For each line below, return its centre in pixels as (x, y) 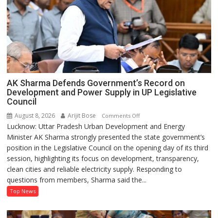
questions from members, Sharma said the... (77, 180)
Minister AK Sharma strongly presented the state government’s (106, 137)
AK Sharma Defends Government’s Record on (96, 83)
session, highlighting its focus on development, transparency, (103, 159)
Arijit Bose (81, 116)
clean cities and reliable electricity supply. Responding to (95, 169)
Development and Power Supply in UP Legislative (102, 92)
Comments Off (121, 116)
